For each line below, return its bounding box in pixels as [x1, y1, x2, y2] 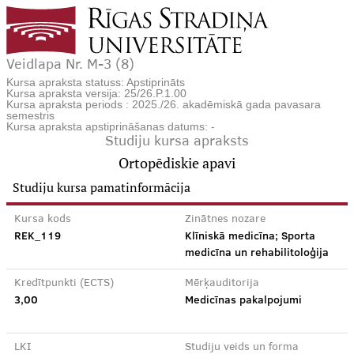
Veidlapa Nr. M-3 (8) [6, 58, 134, 73]
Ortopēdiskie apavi [119, 153, 235, 172]
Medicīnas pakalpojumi [185, 292, 302, 307]
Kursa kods [14, 214, 71, 225]
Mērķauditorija [185, 278, 259, 289]
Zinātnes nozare [185, 214, 265, 225]
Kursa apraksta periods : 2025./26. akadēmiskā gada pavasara [6, 98, 321, 111]
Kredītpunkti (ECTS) [14, 278, 114, 289]
